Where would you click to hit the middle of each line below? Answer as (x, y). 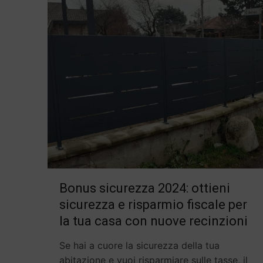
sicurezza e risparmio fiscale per (154, 205)
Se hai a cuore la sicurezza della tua (140, 246)
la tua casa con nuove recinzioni (154, 221)
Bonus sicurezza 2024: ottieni (145, 188)
